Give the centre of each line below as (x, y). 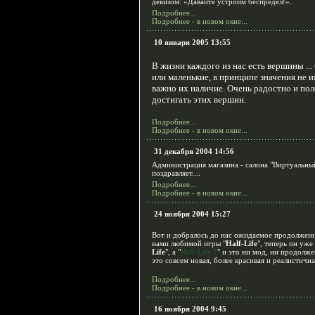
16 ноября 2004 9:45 (190, 309)
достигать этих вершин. (199, 99)
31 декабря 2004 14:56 (194, 151)
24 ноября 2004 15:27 (192, 214)
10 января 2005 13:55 (192, 42)
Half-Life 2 (199, 252)
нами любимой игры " (189, 243)
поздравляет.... (176, 173)
